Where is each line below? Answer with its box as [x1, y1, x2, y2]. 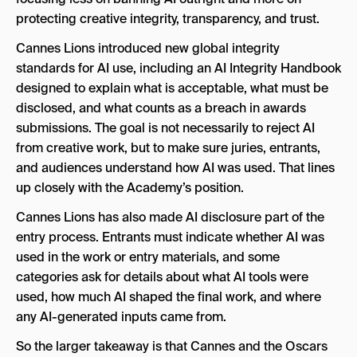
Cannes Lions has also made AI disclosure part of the [16, 209, 324, 226]
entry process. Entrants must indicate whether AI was [16, 229, 324, 245]
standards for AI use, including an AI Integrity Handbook [16, 60, 341, 76]
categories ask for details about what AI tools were [16, 269, 308, 285]
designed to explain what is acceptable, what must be [16, 80, 328, 96]
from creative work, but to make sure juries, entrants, [16, 139, 320, 156]
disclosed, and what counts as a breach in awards [16, 100, 306, 116]
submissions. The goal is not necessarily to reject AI [16, 120, 315, 136]
